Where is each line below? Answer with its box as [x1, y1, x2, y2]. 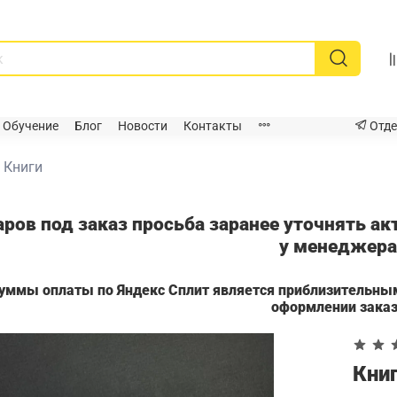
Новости [118, 119, 167, 135]
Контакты [183, 119, 242, 135]
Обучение [3, 119, 58, 135]
